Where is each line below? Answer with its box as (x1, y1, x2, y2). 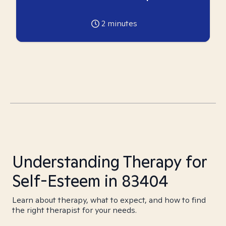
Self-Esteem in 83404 (12, 170, 168, 191)
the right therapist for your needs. (12, 205, 137, 215)
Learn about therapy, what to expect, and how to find (12, 195, 206, 205)
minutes (105, 18, 137, 29)
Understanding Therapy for (12, 151, 207, 172)
